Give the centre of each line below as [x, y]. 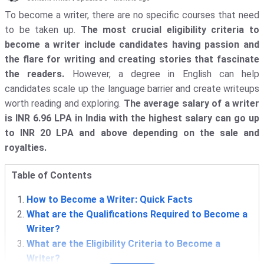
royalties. [27, 148]
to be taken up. [43, 30]
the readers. [39, 74]
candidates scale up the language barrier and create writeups [132, 89]
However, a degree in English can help [166, 74]
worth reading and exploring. [64, 104]
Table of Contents [52, 176]
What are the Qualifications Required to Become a [137, 214]
